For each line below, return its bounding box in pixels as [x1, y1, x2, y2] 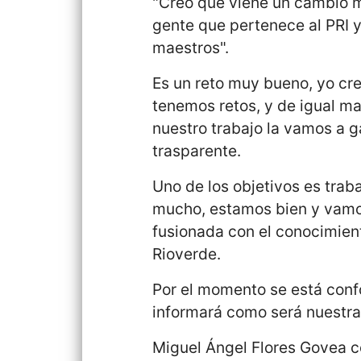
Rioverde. [152, 243, 222, 263]
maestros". [152, 37, 230, 57]
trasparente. [152, 140, 242, 160]
